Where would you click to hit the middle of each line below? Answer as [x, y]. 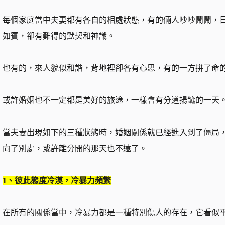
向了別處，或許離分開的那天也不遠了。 [75, 148]
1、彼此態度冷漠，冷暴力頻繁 [57, 180]
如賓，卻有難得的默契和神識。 [59, 36]
